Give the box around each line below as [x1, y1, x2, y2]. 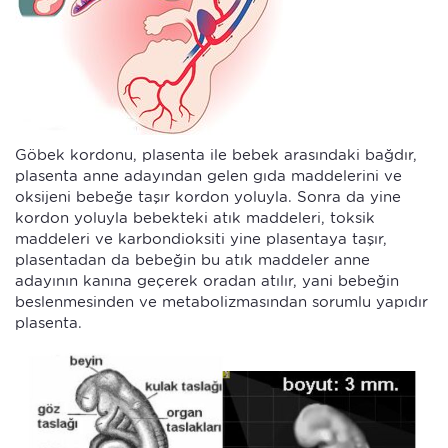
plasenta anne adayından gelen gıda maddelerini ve [15, 166, 402, 185]
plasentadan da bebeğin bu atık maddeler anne [15, 250, 370, 269]
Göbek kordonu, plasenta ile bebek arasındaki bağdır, [15, 145, 417, 164]
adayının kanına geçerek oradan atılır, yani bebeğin [15, 271, 399, 290]
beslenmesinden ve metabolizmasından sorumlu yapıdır [15, 292, 428, 311]
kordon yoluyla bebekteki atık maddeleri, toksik [15, 208, 375, 227]
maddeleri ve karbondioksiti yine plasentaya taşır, [15, 229, 387, 248]
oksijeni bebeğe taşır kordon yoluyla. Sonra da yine [15, 187, 401, 206]
